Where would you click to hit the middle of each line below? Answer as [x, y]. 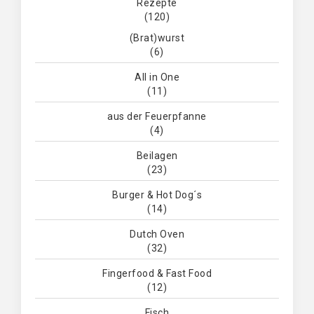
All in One [157, 77]
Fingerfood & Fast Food [157, 273]
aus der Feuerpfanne [157, 116]
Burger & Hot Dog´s [157, 195]
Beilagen [157, 156]
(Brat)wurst [157, 38]
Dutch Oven [157, 234]
